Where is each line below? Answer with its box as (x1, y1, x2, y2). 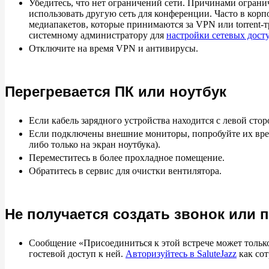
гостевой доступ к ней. (29, 249, 125, 259)
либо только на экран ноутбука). (29, 139, 160, 150)
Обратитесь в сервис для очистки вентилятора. (29, 166, 222, 176)
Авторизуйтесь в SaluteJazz (125, 249, 237, 259)
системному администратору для (29, 30, 166, 40)
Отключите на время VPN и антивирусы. (29, 43, 198, 53)
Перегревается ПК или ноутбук (5, 83, 226, 100)
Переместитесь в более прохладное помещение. (29, 153, 225, 163)
